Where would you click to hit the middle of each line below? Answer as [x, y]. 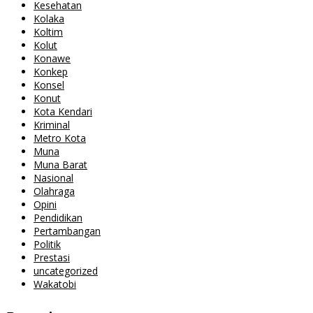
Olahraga [54, 191]
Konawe [52, 59]
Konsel [49, 85]
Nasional [53, 178]
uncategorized [66, 271]
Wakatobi [55, 284]
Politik [47, 245]
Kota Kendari [63, 112]
